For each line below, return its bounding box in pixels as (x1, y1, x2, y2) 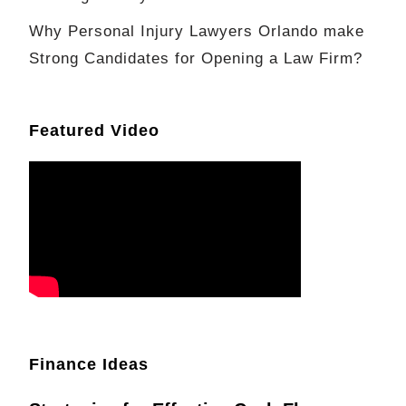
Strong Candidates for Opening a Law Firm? (29, 50, 362, 68)
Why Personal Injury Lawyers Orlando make (29, 23, 364, 41)
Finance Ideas (29, 355, 149, 374)
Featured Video (29, 121, 159, 140)
